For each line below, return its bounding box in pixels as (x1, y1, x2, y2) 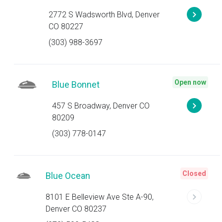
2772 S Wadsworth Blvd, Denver (48, 10, 160, 19)
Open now (174, 78, 206, 86)
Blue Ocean (46, 170, 91, 181)
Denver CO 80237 (46, 204, 107, 214)
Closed (182, 169, 206, 177)
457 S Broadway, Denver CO (52, 101, 150, 111)
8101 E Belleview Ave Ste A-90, (46, 192, 154, 202)
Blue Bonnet (52, 79, 100, 90)
